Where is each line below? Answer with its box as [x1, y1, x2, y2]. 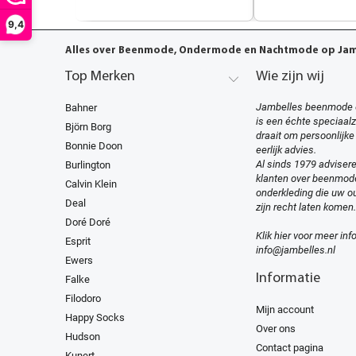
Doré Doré [65, 215, 110, 228]
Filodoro [65, 292, 101, 304]
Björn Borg [65, 120, 111, 133]
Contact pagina [256, 341, 323, 354]
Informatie [256, 270, 320, 286]
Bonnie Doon [65, 139, 122, 152]
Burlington [65, 158, 110, 171]
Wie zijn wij [256, 68, 324, 84]
